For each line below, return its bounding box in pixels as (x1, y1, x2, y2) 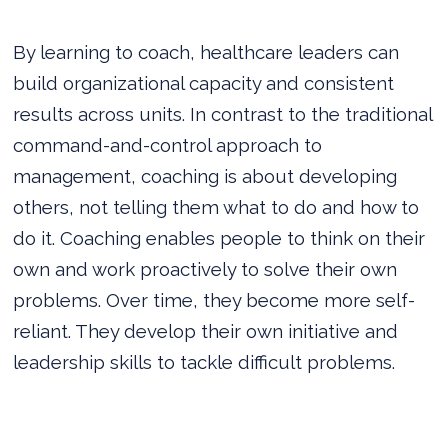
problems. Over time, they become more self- (13, 288, 416, 311)
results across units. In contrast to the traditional (13, 102, 433, 125)
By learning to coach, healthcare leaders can (13, 40, 400, 63)
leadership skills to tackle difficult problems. (13, 350, 396, 373)
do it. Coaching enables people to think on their (13, 226, 426, 249)
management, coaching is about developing (13, 164, 398, 187)
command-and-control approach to (13, 133, 323, 156)
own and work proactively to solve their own (13, 257, 398, 280)
